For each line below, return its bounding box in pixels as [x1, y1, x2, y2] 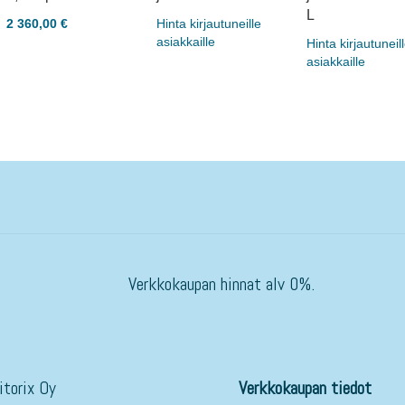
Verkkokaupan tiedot [238, 376, 372, 400]
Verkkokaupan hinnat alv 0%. [127, 272, 315, 296]
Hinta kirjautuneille [156, 16, 262, 31]
